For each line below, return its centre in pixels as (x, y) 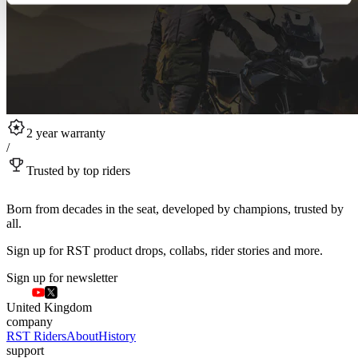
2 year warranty (66, 133)
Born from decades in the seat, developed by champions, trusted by (175, 209)
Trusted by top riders (78, 170)
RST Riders (36, 336)
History (117, 336)
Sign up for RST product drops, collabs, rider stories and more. (165, 250)
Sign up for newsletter (62, 277)
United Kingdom (49, 308)
